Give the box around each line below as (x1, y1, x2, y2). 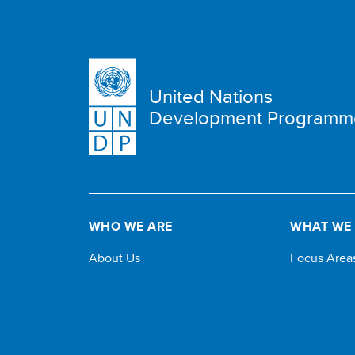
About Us (89, 249, 140, 267)
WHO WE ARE (89, 217, 173, 235)
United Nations (149, 82, 273, 109)
